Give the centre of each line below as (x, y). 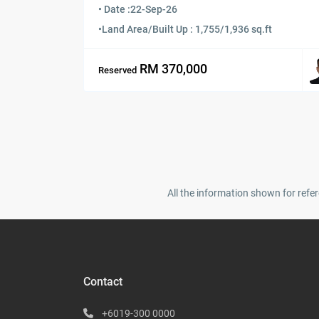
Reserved (117, 70)
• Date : (114, 9)
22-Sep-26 (154, 9)
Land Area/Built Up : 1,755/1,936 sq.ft (187, 29)
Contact (103, 281)
